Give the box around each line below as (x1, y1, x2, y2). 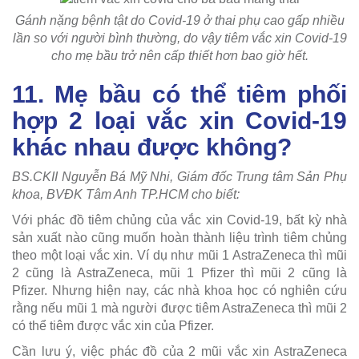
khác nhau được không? (12, 133, 292, 160)
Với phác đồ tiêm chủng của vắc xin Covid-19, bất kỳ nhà (12, 212, 347, 227)
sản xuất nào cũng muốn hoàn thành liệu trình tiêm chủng (12, 230, 347, 244)
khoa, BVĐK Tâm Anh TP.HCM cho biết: (12, 187, 240, 201)
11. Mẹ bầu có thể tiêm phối (12, 80, 347, 107)
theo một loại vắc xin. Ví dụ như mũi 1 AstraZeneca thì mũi (12, 248, 347, 262)
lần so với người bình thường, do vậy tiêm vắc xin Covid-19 (12, 30, 347, 45)
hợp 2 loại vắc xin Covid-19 (12, 107, 347, 134)
